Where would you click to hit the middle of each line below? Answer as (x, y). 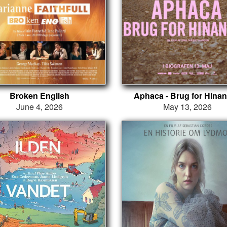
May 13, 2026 (188, 107)
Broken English (39, 96)
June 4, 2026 (39, 107)
